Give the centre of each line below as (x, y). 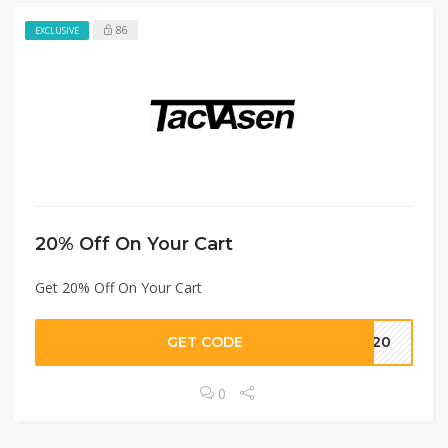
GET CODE (205, 341)
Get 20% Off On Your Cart (118, 287)
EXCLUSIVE (57, 30)
